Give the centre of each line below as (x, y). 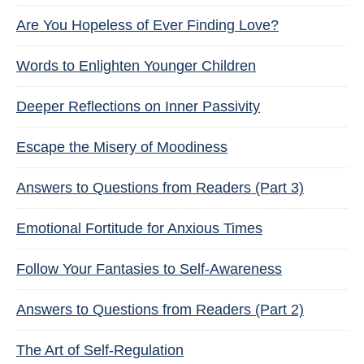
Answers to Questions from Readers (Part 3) (160, 188)
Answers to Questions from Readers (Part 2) (160, 310)
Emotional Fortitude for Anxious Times (139, 228)
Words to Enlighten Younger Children (136, 66)
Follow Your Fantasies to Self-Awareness (149, 269)
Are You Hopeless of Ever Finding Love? (147, 25)
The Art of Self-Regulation (100, 350)
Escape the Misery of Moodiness (122, 147)
